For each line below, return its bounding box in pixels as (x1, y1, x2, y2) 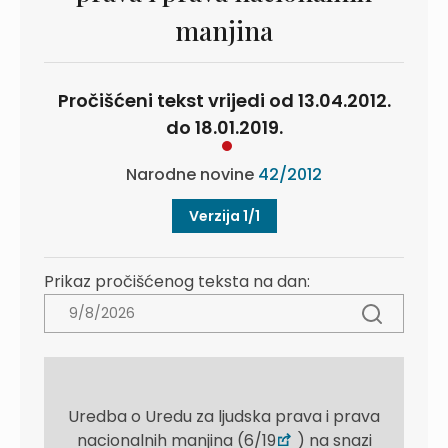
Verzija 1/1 (188, 206, 260, 226)
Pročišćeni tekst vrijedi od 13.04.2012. (57, 88, 391, 113)
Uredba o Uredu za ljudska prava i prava (68, 405, 380, 428)
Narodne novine (126, 163, 258, 186)
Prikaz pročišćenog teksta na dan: (44, 270, 310, 293)
